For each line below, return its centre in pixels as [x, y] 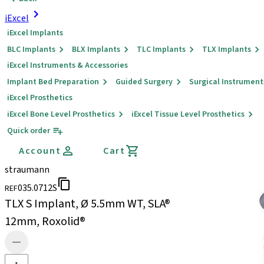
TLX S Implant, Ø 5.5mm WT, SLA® [88, 204]
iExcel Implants [35, 33]
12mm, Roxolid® [45, 222]
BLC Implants [31, 49]
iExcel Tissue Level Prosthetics [188, 114]
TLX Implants [227, 49]
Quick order [29, 131]
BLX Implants [96, 49]
